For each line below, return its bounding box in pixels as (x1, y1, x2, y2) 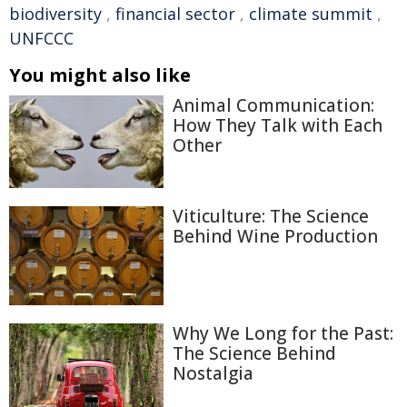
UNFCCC (9, 26, 74, 49)
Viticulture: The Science (173, 204, 369, 229)
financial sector (115, 2, 235, 25)
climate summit (249, 2, 372, 25)
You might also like (9, 62, 191, 87)
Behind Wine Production (173, 224, 378, 249)
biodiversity (9, 2, 102, 25)
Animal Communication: (173, 93, 374, 117)
